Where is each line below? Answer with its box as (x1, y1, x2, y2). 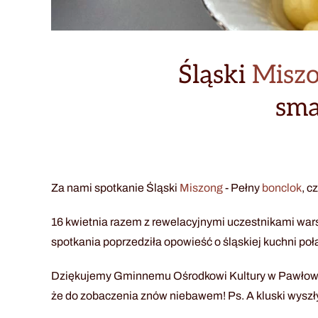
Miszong (180, 181, 223, 194)
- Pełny (223, 181, 262, 194)
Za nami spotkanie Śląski (51, 181, 180, 194)
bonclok (262, 181, 302, 194)
